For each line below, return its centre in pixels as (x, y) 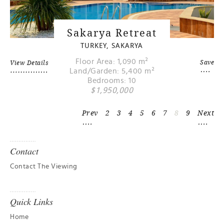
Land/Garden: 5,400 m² (112, 71)
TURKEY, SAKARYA (112, 45)
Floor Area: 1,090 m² (112, 62)
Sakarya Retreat (112, 33)
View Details (29, 63)
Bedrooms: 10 (112, 81)
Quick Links (31, 202)
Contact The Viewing (44, 167)
